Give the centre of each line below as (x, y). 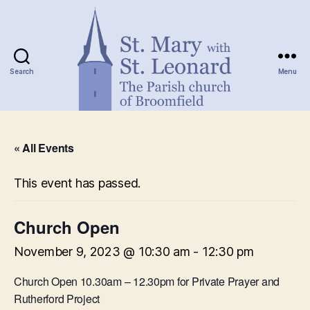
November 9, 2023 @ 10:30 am (102, 252)
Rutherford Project (57, 299)
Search (22, 71)
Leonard (180, 178)
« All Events (44, 148)
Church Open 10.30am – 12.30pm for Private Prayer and (147, 281)
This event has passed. (77, 183)
